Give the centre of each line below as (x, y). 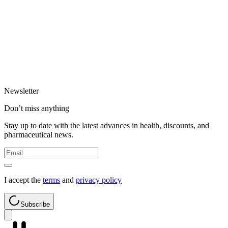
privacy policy (99, 180)
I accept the (23, 180)
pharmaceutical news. (39, 134)
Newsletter (21, 91)
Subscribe (35, 204)
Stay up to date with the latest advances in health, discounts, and (107, 125)
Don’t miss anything (37, 108)
